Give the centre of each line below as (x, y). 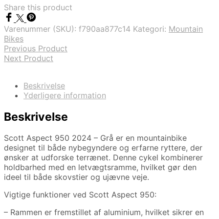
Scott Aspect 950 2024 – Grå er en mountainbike (95, 138)
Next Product (29, 58)
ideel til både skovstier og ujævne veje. (77, 177)
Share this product (38, 8)
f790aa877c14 (105, 29)
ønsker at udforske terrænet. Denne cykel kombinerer (103, 157)
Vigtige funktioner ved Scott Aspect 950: (80, 194)
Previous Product (36, 49)
